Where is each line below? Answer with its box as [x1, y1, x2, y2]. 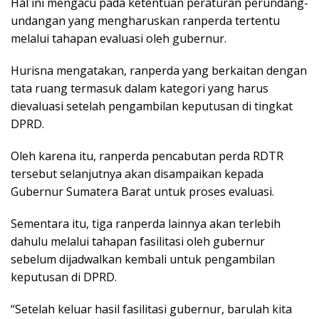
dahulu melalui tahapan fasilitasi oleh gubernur [11, 234, 265, 250]
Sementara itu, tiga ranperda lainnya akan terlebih [11, 216, 281, 232]
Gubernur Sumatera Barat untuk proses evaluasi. [11, 184, 274, 200]
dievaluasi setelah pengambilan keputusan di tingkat [11, 98, 293, 115]
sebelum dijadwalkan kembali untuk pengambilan [11, 251, 275, 268]
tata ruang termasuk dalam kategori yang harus [11, 80, 268, 97]
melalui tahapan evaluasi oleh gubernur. [11, 31, 226, 47]
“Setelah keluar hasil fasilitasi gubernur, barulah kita [11, 301, 292, 318]
